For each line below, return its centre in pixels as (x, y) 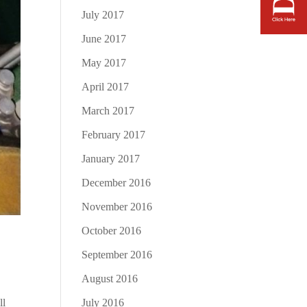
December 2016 (116, 182)
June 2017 (104, 38)
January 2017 (111, 158)
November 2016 (117, 206)
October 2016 (112, 230)
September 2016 (117, 254)
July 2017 (103, 14)
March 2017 (108, 110)
